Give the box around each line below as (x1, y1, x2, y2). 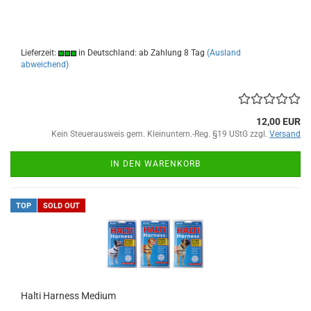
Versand (269, 129, 301, 139)
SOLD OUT (43, 201, 80, 210)
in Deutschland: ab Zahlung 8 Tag (76, 48, 205, 58)
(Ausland (207, 48, 241, 58)
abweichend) (21, 60, 69, 69)
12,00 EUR (256, 116, 301, 127)
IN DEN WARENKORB (110, 159, 201, 169)
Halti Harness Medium (21, 290, 116, 301)
